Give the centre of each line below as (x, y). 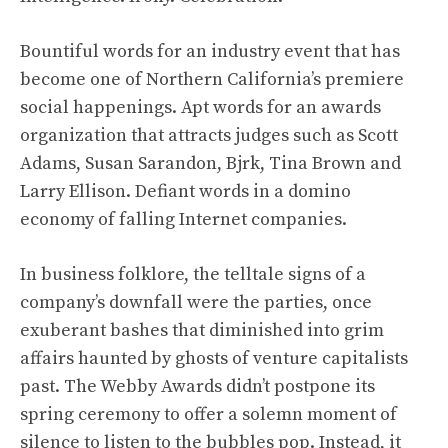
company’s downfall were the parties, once (196, 302)
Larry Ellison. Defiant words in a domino (185, 191)
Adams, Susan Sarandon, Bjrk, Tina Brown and (210, 163)
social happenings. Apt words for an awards (200, 107)
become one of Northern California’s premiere (212, 79)
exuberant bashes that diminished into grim (202, 330)
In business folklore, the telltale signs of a (193, 274)
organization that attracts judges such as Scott (209, 135)
